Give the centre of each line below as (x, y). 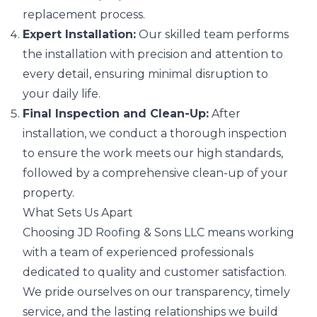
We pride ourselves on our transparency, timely (156, 292)
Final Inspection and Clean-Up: (116, 114)
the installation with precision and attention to (153, 54)
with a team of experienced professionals (138, 252)
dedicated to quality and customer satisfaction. (155, 272)
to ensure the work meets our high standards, (153, 153)
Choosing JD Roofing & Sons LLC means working (158, 232)
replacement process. (84, 15)
